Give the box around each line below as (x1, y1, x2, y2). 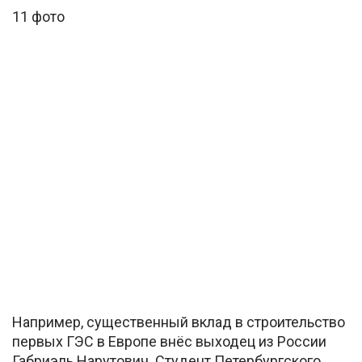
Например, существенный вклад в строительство (12, 313, 345, 330)
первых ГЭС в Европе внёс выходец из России (12, 332, 326, 350)
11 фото (12, 8, 65, 25)
